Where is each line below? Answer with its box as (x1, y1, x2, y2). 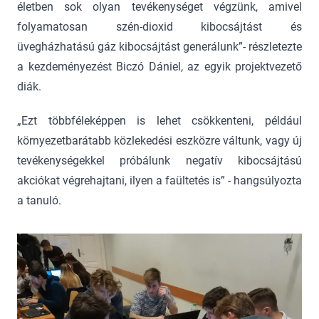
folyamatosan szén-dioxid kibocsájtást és (17, 20, 302, 34)
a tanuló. (17, 194, 61, 208)
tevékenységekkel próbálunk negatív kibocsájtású (17, 154, 302, 168)
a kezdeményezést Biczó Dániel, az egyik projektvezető (17, 60, 302, 74)
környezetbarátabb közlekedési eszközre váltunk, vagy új (17, 134, 302, 148)
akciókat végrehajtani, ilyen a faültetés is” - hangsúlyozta (17, 174, 302, 188)
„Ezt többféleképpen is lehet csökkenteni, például (17, 114, 302, 128)
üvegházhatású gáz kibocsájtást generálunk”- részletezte (17, 40, 302, 54)
